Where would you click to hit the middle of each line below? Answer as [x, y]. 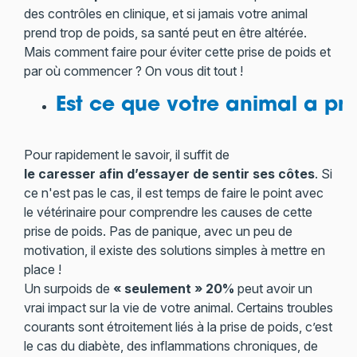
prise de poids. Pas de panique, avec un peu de [158, 231]
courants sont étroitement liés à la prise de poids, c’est [178, 327]
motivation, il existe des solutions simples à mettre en [174, 250]
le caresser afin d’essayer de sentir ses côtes [169, 174]
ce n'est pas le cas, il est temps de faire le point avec [173, 193]
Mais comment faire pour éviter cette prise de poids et [177, 52]
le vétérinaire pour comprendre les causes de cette [168, 212]
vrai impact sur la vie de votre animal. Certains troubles [178, 308]
